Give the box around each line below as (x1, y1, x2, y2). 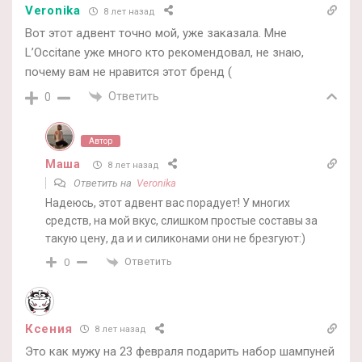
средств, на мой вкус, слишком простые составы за (45, 214, 318, 228)
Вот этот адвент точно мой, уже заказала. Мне (25, 26, 287, 41)
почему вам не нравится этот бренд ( (25, 65, 232, 80)
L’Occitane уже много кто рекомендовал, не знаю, (25, 45, 304, 61)
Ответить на (71, 177, 137, 190)
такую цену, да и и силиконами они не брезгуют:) (45, 232, 305, 246)
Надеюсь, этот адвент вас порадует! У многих (45, 196, 290, 210)
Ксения (25, 321, 73, 336)
